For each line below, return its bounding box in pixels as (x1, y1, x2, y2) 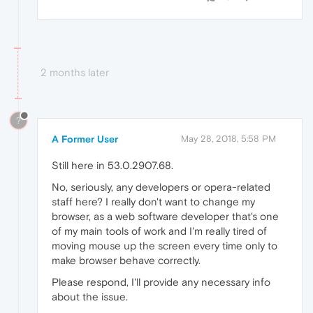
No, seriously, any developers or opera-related (52, 181, 270, 194)
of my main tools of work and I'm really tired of (52, 225, 267, 238)
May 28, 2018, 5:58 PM (181, 133, 276, 145)
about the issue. (52, 291, 128, 303)
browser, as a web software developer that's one (52, 210, 279, 223)
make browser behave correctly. (52, 254, 201, 267)
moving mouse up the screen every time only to (52, 240, 277, 252)
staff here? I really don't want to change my (52, 196, 255, 208)
